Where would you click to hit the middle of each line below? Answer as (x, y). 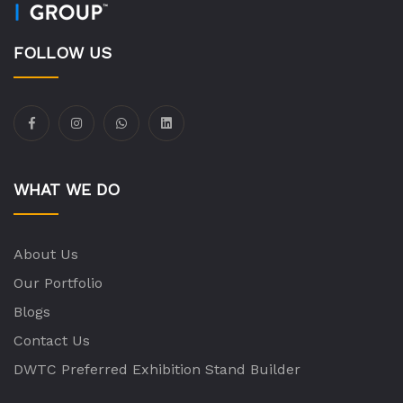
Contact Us (52, 340)
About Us (46, 254)
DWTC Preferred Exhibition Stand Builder (157, 369)
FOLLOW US (63, 52)
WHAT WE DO (67, 189)
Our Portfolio (58, 282)
